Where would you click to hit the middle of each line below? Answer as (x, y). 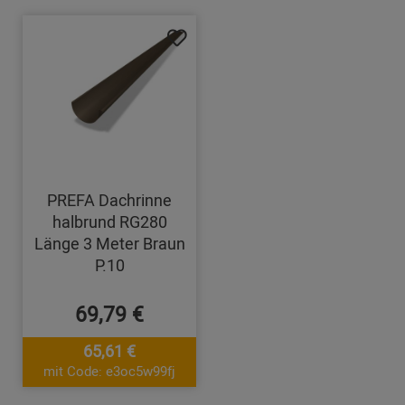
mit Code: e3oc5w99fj (110, 371)
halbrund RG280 (109, 222)
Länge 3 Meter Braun (109, 244)
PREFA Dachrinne (110, 200)
